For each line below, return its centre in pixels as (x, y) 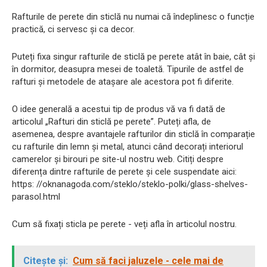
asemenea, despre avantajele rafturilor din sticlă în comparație (133, 134)
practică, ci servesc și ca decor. (73, 29)
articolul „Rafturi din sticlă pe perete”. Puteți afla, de (111, 122)
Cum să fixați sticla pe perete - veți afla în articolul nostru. (124, 224)
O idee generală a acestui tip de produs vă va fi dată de (119, 109)
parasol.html (36, 197)
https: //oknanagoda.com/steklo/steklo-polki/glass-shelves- (130, 184)
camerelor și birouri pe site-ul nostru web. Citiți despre (118, 159)
